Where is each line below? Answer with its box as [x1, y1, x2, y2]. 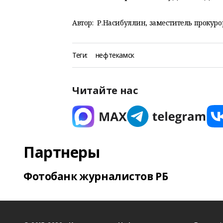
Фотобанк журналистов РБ [23, 169, 168, 183]
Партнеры [23, 142, 100, 162]
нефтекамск [95, 50, 134, 60]
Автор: [72, 18, 94, 27]
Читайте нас [72, 84, 138, 97]
